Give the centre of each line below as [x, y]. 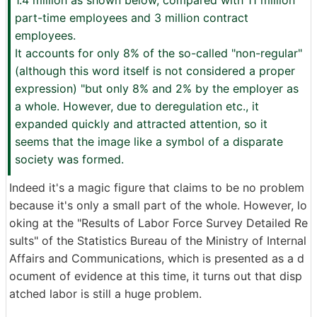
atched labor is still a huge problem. [105, 294]
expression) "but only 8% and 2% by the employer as [157, 88]
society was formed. [69, 159]
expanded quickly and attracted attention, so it [141, 124]
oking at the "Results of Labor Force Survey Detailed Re [158, 223]
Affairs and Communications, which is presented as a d [157, 258]
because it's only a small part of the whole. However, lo [158, 205]
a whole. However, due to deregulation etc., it [137, 106]
